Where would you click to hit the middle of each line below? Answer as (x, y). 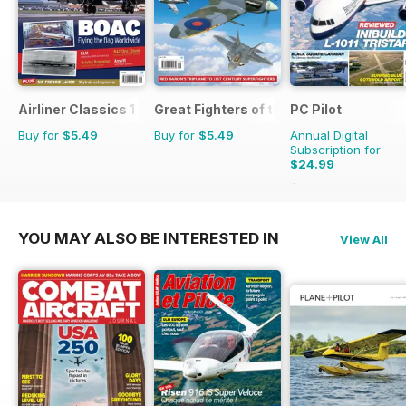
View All (364, 240)
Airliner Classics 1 (77, 110)
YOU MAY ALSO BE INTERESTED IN (149, 239)
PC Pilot (316, 110)
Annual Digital (329, 135)
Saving (352, 189)
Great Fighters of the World (242, 110)
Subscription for (335, 150)
